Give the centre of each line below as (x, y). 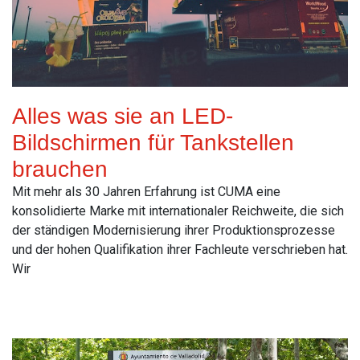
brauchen (60, 170)
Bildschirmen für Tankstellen (153, 143)
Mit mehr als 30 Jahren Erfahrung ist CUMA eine (146, 192)
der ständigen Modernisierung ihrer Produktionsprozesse (174, 231)
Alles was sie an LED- (123, 117)
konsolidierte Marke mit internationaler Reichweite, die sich (178, 211)
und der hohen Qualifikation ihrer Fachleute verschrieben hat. (180, 250)
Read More (43, 305)
